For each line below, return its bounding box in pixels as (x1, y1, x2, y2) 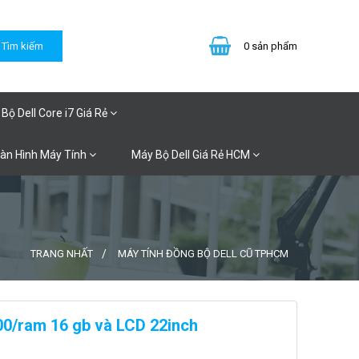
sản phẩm (251, 39, 297, 52)
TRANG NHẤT (30, 248, 93, 260)
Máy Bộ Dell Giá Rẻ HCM (131, 148, 252, 161)
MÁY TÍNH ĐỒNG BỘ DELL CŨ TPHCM (118, 248, 288, 260)
